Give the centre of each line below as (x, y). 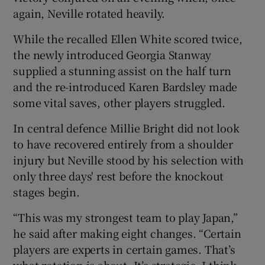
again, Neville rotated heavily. (89, 13)
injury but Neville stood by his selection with (129, 159)
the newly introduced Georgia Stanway (112, 54)
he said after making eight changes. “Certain (127, 233)
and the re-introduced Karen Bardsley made (125, 86)
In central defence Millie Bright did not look (126, 127)
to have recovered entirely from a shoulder (123, 143)
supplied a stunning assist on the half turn (122, 70)
